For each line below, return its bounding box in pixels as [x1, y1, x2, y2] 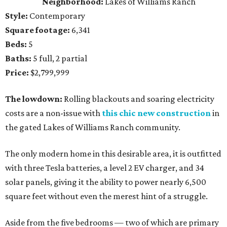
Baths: [5, 53, 33, 63]
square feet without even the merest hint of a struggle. [5, 191, 208, 201]
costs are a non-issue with [5, 108, 102, 118]
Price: [5, 67, 30, 78]
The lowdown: [5, 94, 62, 104]
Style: [5, 11, 29, 21]
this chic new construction [102, 108, 211, 118]
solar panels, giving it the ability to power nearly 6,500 [5, 177, 206, 187]
